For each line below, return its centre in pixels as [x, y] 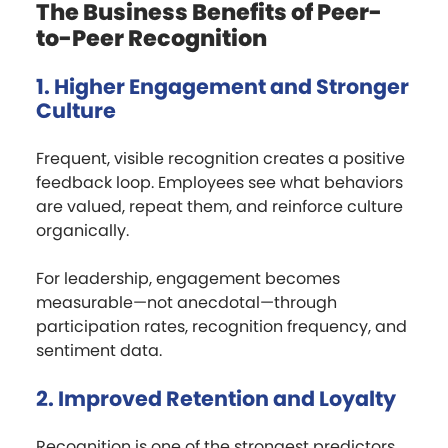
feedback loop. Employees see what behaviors [219, 182]
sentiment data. [99, 350]
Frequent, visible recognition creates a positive [220, 158]
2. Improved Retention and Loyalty [216, 398]
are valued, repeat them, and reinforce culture [219, 206]
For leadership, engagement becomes [188, 278]
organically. [82, 230]
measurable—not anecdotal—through [186, 302]
